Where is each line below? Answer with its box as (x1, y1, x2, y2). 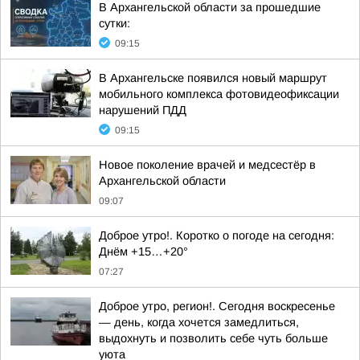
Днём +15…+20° (99, 245, 188, 258)
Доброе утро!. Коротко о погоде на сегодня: (99, 229, 334, 242)
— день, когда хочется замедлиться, (99, 316, 299, 329)
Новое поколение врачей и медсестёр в (99, 158, 316, 171)
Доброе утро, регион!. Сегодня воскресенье (99, 300, 335, 313)
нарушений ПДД (99, 104, 186, 117)
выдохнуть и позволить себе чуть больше (99, 332, 328, 345)
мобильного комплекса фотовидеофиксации (99, 88, 339, 100)
